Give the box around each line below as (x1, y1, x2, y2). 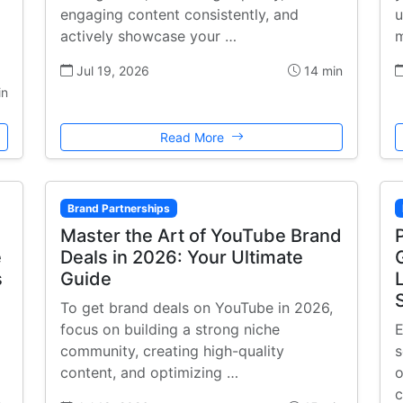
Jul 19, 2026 (73, 62, 149, 78)
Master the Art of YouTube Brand (60, 224, 342, 246)
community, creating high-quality (60, 341, 284, 360)
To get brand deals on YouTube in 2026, (60, 298, 333, 317)
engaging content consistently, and (60, 4, 299, 23)
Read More (159, 129, 228, 145)
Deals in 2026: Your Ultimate (60, 246, 303, 268)
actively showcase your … (60, 26, 237, 45)
